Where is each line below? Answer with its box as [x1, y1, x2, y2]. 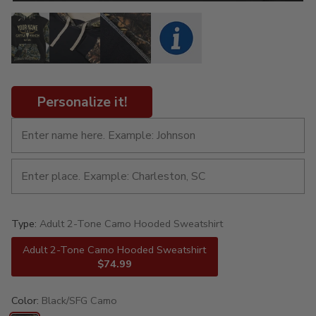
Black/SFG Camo [42, 293, 117, 308]
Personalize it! [37, 92, 127, 111]
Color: [11, 293, 42, 308]
